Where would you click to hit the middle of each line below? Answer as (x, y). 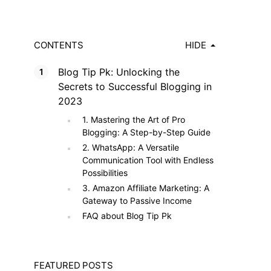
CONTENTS (59, 45)
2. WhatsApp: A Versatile (131, 147)
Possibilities (105, 173)
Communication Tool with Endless (148, 160)
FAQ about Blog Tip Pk (127, 216)
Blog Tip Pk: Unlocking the (119, 72)
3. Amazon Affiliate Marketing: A (146, 188)
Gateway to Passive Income (137, 201)
